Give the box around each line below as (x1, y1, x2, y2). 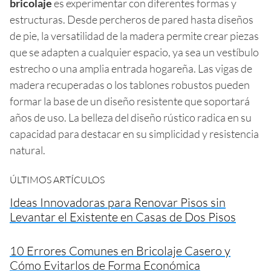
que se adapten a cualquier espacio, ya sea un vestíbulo (10, 45, 259, 59)
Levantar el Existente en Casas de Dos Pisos (10, 209, 236, 224)
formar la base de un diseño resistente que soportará (10, 94, 250, 108)
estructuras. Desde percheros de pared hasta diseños (10, 12, 253, 26)
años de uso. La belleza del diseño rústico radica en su (10, 110, 252, 124)
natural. (10, 143, 45, 157)
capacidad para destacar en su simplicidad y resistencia (10, 126, 259, 140)
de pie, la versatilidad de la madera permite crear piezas (10, 28, 259, 42)
